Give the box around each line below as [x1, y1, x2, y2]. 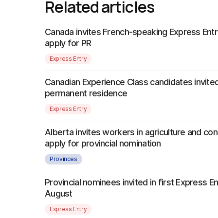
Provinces [50, 155, 77, 163]
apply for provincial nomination [45, 138, 161, 148]
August [45, 188, 73, 199]
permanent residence [45, 88, 127, 98]
